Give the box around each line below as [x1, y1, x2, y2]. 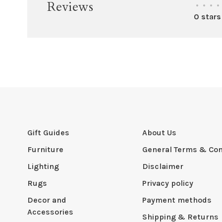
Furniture [27, 145, 63, 154]
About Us [142, 128, 176, 137]
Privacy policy [142, 178, 193, 188]
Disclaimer [142, 162, 183, 171]
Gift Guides [27, 128, 69, 137]
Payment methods [142, 195, 212, 205]
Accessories [27, 207, 73, 217]
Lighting [27, 162, 59, 171]
